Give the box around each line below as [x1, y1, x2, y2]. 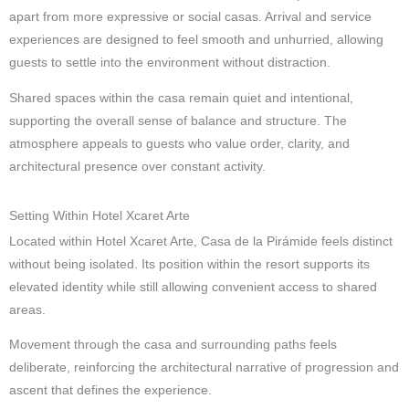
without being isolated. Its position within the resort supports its [9, 257, 370, 271]
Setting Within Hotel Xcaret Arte [9, 209, 190, 224]
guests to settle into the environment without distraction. [9, 56, 330, 70]
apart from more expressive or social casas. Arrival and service [9, 10, 372, 25]
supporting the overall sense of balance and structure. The [9, 113, 347, 128]
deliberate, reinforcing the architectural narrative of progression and [9, 361, 399, 375]
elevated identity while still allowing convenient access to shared [9, 279, 377, 294]
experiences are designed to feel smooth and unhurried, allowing [9, 33, 383, 47]
